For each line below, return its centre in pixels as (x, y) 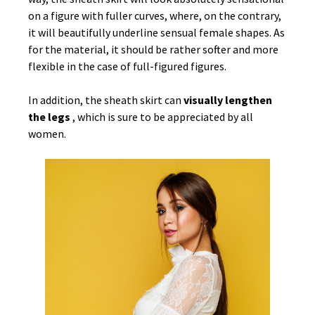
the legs (50, 117)
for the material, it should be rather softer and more (153, 50)
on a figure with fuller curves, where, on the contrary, (155, 16)
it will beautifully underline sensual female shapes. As (156, 33)
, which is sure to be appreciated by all (163, 117)
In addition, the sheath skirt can (106, 100)
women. (47, 134)
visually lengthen (228, 100)
